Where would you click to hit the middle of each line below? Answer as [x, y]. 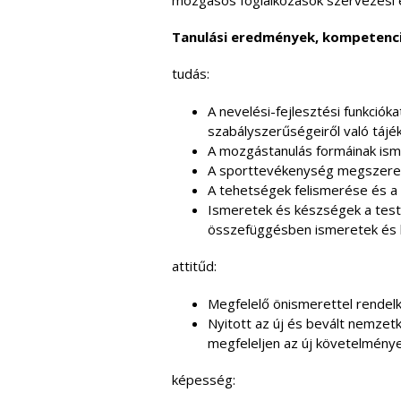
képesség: [204, 380]
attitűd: [194, 266]
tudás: [191, 73]
